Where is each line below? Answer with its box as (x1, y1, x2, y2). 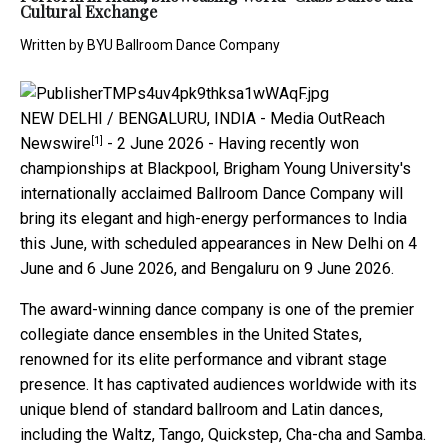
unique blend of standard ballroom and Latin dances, (20, 400, 383, 420)
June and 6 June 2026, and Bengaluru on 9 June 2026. (20, 259, 394, 279)
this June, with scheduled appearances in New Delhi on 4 (20, 234, 417, 254)
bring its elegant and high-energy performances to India (20, 209, 407, 229)
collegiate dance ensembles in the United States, (20, 325, 362, 345)
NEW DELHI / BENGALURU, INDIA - (20, 109, 270, 129)
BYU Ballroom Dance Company (87, 37, 280, 54)
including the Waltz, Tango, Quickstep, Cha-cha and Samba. (20, 425, 426, 445)
